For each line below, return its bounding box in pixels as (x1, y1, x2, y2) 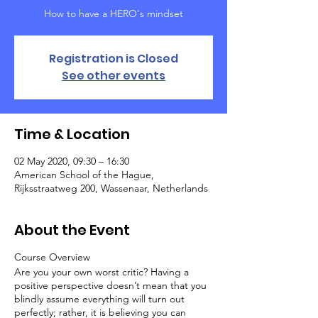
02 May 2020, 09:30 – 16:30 (14, 155, 129, 168)
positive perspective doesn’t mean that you (14, 279, 207, 292)
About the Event (14, 220, 130, 241)
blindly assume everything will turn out (14, 292, 185, 306)
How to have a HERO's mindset (44, 7, 183, 21)
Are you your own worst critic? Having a (14, 265, 189, 279)
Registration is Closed (49, 50, 178, 67)
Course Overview (14, 251, 90, 264)
